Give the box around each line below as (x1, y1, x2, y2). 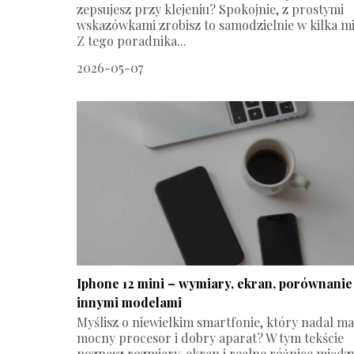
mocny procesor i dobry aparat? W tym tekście (77, 329, 344, 346)
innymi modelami (77, 293, 182, 311)
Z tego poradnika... (77, 32, 186, 49)
